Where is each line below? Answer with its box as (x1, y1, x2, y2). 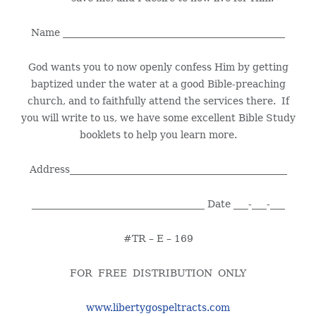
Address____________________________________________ (29, 164, 287, 176)
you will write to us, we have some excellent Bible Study (20, 112, 296, 124)
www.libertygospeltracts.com (86, 302, 230, 314)
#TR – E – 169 (123, 233, 193, 245)
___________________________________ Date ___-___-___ (31, 198, 285, 210)
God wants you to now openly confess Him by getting (28, 61, 288, 73)
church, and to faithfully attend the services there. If (27, 95, 289, 107)
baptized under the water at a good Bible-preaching (30, 78, 286, 90)
